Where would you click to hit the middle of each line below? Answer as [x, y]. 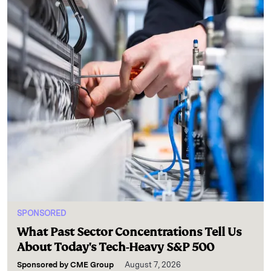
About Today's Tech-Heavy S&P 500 [116, 247]
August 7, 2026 [153, 265]
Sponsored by [44, 265]
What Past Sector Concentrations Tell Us [129, 232]
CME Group [92, 265]
